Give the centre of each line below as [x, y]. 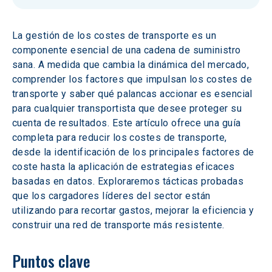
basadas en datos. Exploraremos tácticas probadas [129, 181]
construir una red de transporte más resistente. [118, 225]
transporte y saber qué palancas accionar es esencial [134, 94]
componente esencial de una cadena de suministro [128, 50]
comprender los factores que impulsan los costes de [134, 79]
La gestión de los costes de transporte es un [116, 36]
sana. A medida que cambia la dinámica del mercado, [132, 65]
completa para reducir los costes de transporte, [121, 138]
